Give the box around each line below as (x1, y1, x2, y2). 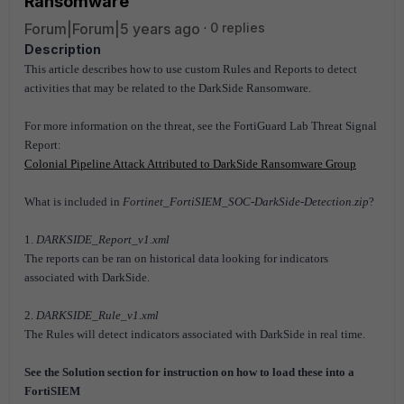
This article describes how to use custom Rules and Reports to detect (24, 62, 357, 76)
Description (24, 41, 101, 57)
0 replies (210, 20, 265, 35)
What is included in (24, 195, 123, 208)
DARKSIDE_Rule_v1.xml (36, 308, 159, 322)
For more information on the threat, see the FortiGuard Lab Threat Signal (24, 119, 377, 133)
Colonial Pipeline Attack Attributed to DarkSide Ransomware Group (24, 157, 356, 170)
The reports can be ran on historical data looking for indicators (24, 252, 328, 265)
